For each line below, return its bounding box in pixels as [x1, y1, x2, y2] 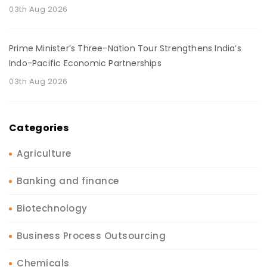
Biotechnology [17, 202, 88, 215]
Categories [9, 121, 69, 135]
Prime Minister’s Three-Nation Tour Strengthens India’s [9, 42, 241, 55]
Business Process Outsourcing [17, 229, 166, 243]
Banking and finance [17, 175, 119, 188]
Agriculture [17, 147, 72, 160]
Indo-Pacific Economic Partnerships [9, 57, 162, 70]
